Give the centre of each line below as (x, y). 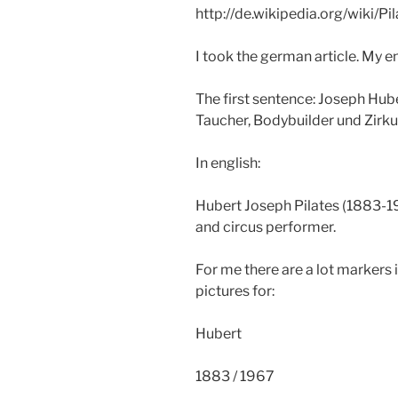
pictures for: (235, 291)
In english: (228, 163)
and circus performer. (266, 227)
